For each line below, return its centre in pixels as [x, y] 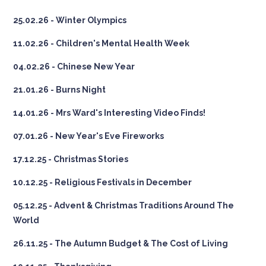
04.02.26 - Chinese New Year [74, 66]
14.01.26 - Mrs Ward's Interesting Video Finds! [110, 113]
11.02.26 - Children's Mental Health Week [102, 43]
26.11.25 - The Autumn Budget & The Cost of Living [121, 243]
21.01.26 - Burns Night [60, 89]
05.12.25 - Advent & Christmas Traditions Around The [124, 205]
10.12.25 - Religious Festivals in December [103, 182]
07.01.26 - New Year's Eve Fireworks [89, 136]
